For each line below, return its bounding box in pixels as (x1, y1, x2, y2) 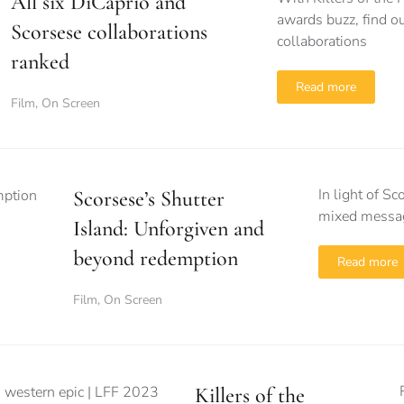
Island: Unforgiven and (73, 216, 264, 242)
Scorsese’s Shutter (73, 186, 225, 212)
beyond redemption (73, 245, 238, 271)
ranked (11, 49, 69, 75)
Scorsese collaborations (11, 19, 207, 45)
